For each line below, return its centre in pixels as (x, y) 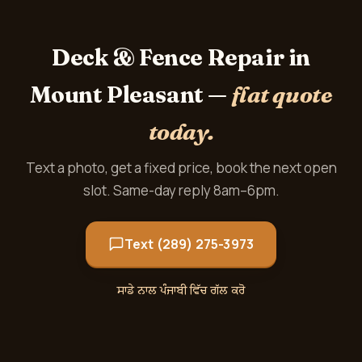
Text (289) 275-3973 (189, 244)
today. (181, 132)
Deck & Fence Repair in (181, 57)
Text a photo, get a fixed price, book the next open (181, 168)
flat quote (282, 95)
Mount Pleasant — (130, 95)
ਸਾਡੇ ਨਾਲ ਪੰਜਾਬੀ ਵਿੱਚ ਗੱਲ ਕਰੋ (181, 290)
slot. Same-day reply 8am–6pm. (181, 190)
